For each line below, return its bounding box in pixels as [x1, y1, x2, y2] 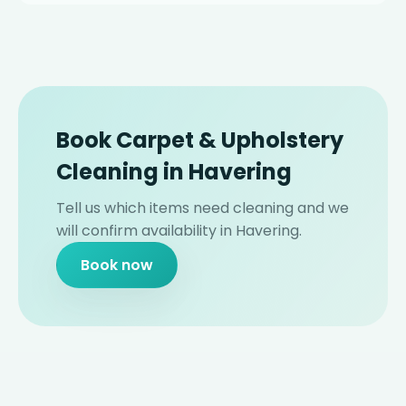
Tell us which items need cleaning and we [56, 198, 349, 219]
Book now [81, 255, 153, 276]
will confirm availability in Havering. [56, 220, 302, 242]
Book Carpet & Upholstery [56, 125, 343, 156]
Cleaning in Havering [56, 157, 292, 188]
